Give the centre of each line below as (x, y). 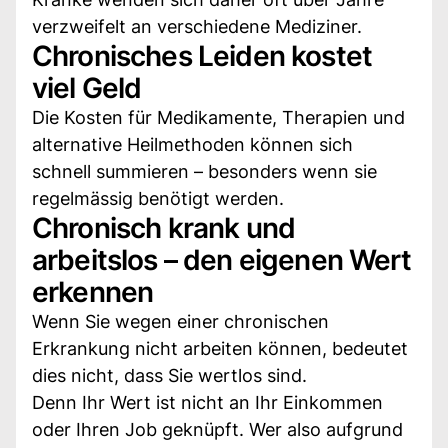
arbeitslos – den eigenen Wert (222, 259)
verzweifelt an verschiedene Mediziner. (197, 26)
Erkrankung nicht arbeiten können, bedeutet (220, 348)
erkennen (93, 291)
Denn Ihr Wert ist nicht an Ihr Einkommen (207, 402)
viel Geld (87, 87)
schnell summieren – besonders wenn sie (204, 171)
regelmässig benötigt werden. (158, 198)
